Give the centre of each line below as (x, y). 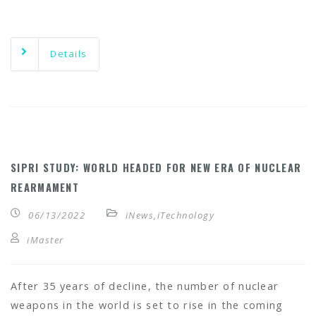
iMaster (45, 240)
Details (69, 54)
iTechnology (186, 215)
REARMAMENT (45, 187)
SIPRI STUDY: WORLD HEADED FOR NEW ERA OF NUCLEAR (156, 168)
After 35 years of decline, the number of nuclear (145, 286)
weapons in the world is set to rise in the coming (147, 305)
